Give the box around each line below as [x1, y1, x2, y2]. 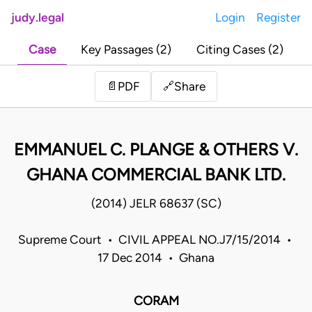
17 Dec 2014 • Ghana [97, 251, 214, 265]
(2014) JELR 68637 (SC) [91, 196, 221, 211]
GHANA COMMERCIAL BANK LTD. [26, 164, 286, 185]
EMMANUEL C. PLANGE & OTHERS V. [14, 139, 298, 160]
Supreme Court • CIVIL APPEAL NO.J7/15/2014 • [17, 233, 295, 247]
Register [256, 10, 301, 24]
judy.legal [11, 10, 64, 24]
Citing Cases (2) [196, 42, 283, 57]
